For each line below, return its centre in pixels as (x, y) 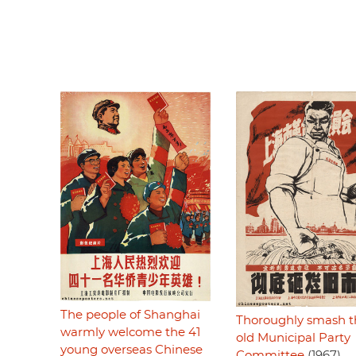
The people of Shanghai (130, 315)
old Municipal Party (293, 338)
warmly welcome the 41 (130, 333)
